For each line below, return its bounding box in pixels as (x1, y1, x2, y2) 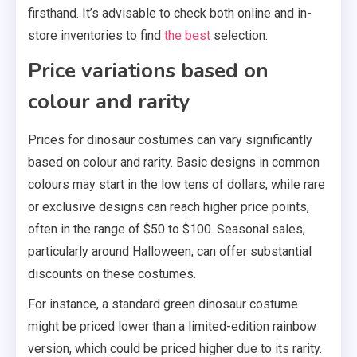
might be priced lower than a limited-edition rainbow (28, 318, 316, 334)
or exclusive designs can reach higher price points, (28, 198, 309, 214)
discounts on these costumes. (28, 265, 196, 281)
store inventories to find (28, 27, 164, 43)
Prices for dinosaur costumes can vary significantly (28, 131, 312, 147)
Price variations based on (28, 56, 269, 84)
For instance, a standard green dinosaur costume (28, 296, 298, 312)
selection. (210, 27, 268, 43)
